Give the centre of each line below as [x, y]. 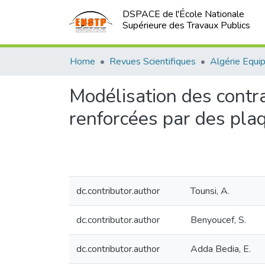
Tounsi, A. [210, 191]
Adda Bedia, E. [221, 249]
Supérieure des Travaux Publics [187, 25]
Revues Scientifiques [153, 62]
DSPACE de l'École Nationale [184, 14]
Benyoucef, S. [218, 220]
